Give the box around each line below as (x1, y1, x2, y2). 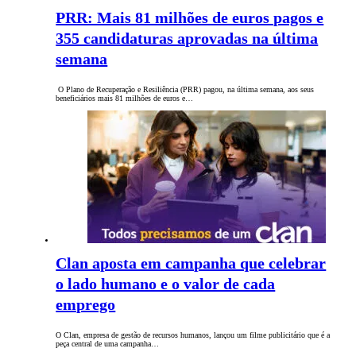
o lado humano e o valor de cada (56, 275, 276, 293)
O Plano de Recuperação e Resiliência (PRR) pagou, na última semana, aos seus (56, 85, 315, 95)
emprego (56, 296, 116, 314)
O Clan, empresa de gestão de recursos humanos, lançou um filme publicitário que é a (56, 331, 331, 340)
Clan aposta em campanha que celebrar (56, 254, 327, 273)
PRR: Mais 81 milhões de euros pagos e (56, 9, 324, 27)
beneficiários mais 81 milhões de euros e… (56, 94, 194, 103)
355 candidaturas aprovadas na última (56, 29, 319, 48)
